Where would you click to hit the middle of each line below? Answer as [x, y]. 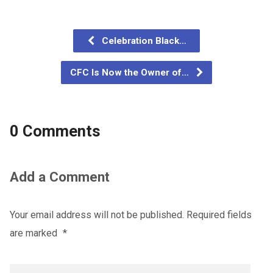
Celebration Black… [143, 41]
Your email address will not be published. [97, 214]
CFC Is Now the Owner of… [131, 72]
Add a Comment [59, 176]
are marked [34, 233]
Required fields [219, 214]
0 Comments [55, 131]
